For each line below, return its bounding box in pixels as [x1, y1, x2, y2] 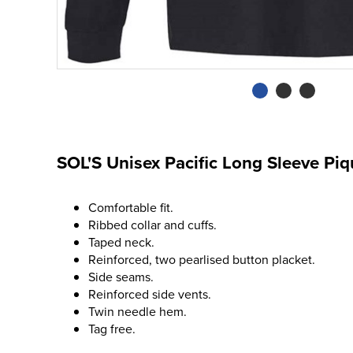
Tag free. [88, 320, 136, 337]
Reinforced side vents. [88, 285, 211, 303]
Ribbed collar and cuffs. [88, 216, 217, 233]
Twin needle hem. [88, 303, 187, 320]
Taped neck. [88, 233, 154, 251]
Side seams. [88, 268, 154, 285]
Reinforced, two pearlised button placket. [88, 251, 315, 268]
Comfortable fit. [88, 199, 173, 216]
